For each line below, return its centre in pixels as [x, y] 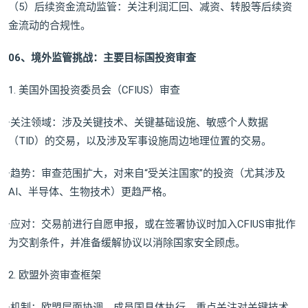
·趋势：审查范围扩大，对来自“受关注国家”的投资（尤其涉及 [147, 174]
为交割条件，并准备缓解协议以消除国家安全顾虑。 [127, 243]
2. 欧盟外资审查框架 [55, 275]
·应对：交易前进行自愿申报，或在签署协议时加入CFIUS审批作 [152, 224]
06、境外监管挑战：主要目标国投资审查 [102, 58]
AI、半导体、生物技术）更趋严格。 [90, 192]
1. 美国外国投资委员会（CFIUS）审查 [94, 90]
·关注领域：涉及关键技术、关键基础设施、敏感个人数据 [138, 123]
